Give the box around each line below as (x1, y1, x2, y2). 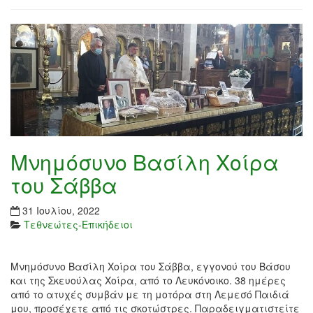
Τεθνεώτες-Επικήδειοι (24, 217, 133, 231)
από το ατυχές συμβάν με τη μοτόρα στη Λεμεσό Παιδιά (10, 286, 289, 301)
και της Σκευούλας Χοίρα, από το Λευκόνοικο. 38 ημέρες (10, 272, 286, 287)
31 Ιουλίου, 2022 (22, 203, 100, 217)
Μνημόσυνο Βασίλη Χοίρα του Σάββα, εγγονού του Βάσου (10, 259, 291, 273)
